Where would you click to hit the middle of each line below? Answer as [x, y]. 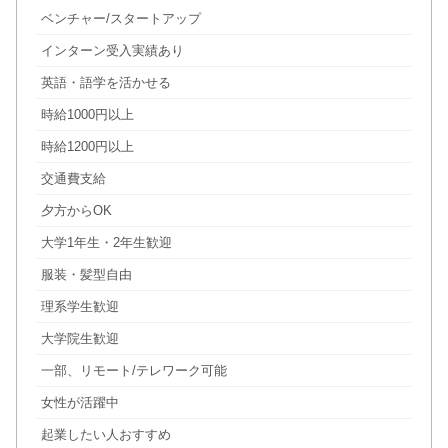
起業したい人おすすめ [105, 435]
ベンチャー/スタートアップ [120, 19]
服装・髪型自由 [86, 275]
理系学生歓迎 [79, 307]
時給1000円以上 [87, 115]
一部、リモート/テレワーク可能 [133, 371]
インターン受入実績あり [112, 51]
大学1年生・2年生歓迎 [106, 243]
